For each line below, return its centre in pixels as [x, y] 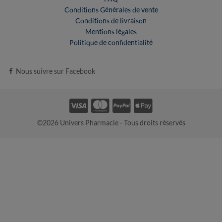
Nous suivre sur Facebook [55, 71]
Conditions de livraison [111, 21]
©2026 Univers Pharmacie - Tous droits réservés [111, 123]
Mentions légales [111, 32]
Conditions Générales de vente [111, 10]
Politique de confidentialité [111, 43]
